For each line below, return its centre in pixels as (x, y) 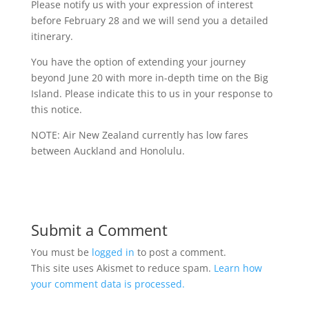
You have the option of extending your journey (138, 62)
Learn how (238, 268)
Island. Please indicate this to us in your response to (151, 93)
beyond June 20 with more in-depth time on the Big (149, 78)
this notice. (56, 109)
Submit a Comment (99, 230)
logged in (113, 252)
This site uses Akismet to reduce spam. (122, 268)
